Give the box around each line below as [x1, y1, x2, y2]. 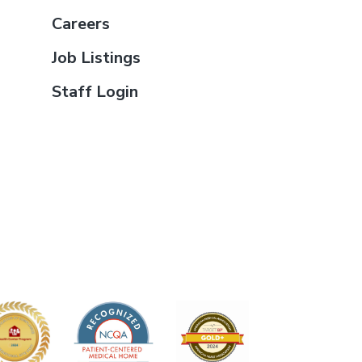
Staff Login [52, 81, 138, 103]
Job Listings [52, 47, 141, 69]
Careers [52, 13, 110, 35]
